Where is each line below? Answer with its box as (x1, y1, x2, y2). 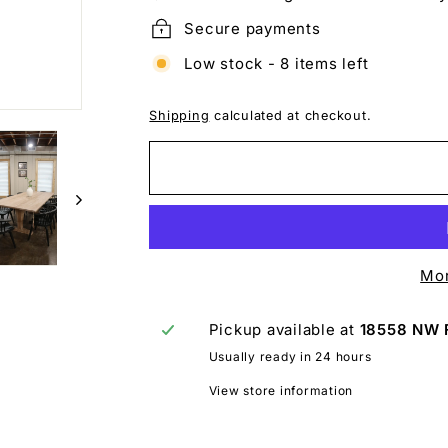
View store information (208, 383, 354, 399)
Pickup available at (208, 320, 360, 340)
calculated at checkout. (209, 108, 372, 124)
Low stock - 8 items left (184, 53, 369, 73)
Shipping (149, 108, 210, 124)
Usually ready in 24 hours (208, 349, 372, 365)
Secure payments (184, 18, 321, 38)
